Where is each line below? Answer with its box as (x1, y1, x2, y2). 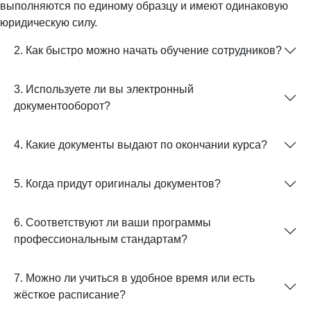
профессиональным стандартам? (14, 233, 187, 246)
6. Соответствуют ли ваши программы (14, 217, 211, 229)
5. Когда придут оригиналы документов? (14, 178, 221, 190)
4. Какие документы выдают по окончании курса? (14, 139, 267, 151)
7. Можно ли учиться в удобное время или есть (14, 272, 255, 285)
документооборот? (14, 100, 110, 112)
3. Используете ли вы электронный (14, 83, 194, 96)
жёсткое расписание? (14, 289, 126, 301)
